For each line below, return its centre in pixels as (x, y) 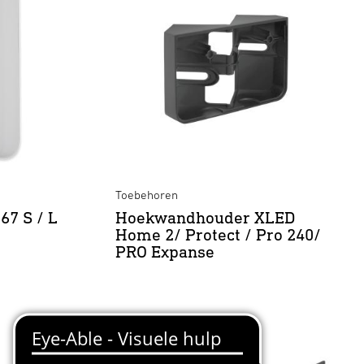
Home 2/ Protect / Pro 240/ (218, 234)
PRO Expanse (165, 251)
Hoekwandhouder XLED (206, 217)
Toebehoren (147, 195)
